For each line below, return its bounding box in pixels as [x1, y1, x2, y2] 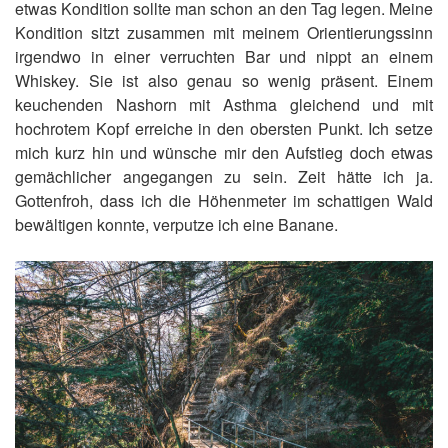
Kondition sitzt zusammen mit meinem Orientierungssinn [15, 20, 433, 44]
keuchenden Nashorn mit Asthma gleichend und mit [15, 92, 433, 116]
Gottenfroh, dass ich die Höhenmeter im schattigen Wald [15, 188, 433, 212]
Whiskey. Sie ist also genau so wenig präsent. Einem [15, 68, 433, 92]
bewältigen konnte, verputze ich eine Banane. [15, 212, 338, 236]
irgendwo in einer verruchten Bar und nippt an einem [15, 44, 433, 68]
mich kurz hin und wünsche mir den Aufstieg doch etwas [15, 140, 433, 164]
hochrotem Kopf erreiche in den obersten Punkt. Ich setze [15, 116, 433, 140]
